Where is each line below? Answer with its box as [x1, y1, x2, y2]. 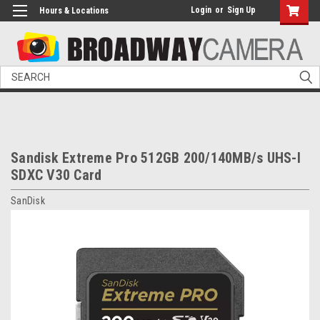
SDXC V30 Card [11, 166, 102, 184]
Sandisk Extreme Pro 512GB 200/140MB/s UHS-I [11, 149, 301, 167]
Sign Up [227, 5, 256, 15]
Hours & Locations [39, 6, 109, 16]
